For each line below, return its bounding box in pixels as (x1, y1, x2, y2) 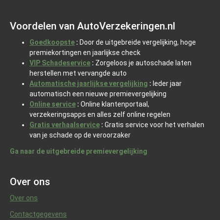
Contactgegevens (10, 210, 67, 219)
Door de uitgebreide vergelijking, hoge (78, 38, 196, 47)
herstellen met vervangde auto (29, 69, 127, 78)
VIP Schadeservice (29, 59, 90, 67)
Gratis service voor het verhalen (105, 121, 204, 129)
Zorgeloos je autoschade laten (94, 59, 192, 67)
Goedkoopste (29, 38, 75, 47)
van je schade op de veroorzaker (29, 131, 131, 139)
